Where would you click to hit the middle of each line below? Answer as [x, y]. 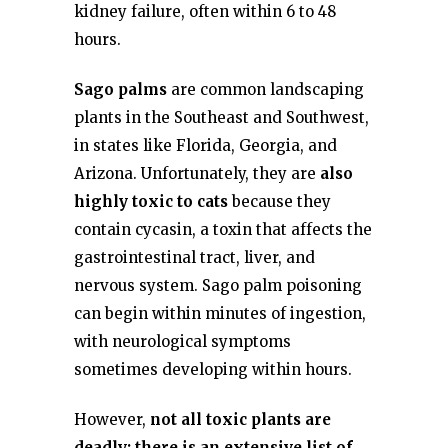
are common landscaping [265, 89]
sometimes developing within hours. [213, 369]
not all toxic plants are [240, 419]
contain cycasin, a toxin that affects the [223, 229]
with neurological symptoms [182, 341]
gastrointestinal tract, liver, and [194, 257]
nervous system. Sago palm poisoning [218, 285]
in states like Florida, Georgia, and [205, 145]
